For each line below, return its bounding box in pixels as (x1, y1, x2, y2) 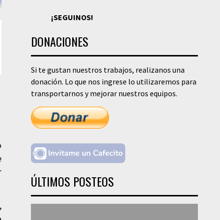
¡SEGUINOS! (51, 12, 93, 22)
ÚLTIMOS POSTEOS (30, 172, 114, 190)
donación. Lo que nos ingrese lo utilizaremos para (30, 77, 196, 86)
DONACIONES (30, 32, 88, 50)
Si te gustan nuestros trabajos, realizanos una (30, 65, 185, 75)
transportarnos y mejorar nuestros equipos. (30, 88, 177, 98)
